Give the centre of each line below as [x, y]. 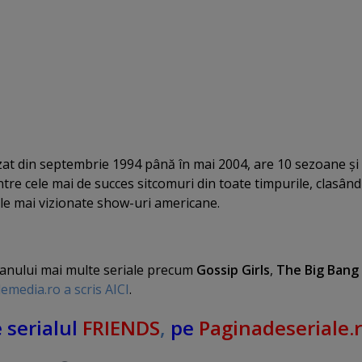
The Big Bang [318, 269]
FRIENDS [122, 328]
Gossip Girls [233, 269]
